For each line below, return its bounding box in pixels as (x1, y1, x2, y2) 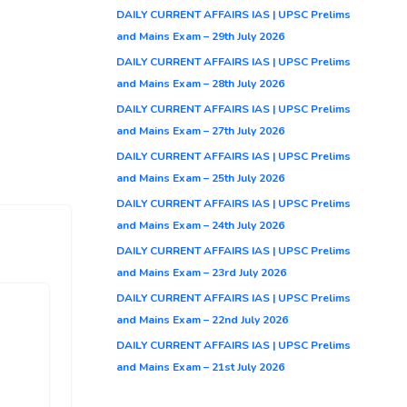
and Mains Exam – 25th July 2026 (116, 170, 284, 185)
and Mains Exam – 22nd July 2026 (116, 312, 288, 327)
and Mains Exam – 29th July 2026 (116, 28, 284, 44)
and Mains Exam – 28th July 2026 (116, 75, 284, 91)
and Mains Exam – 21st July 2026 (116, 359, 284, 374)
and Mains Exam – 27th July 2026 (116, 123, 284, 138)
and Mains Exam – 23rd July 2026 (116, 264, 286, 280)
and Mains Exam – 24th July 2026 (116, 217, 284, 233)
